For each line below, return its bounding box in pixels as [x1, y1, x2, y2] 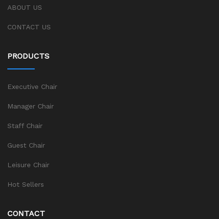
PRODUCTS [7, 51, 49, 61]
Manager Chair [7, 102, 54, 110]
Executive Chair [7, 83, 57, 91]
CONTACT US [7, 23, 51, 31]
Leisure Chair [7, 161, 49, 169]
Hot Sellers [7, 180, 44, 189]
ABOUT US [7, 3, 42, 12]
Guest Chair [7, 141, 45, 150]
